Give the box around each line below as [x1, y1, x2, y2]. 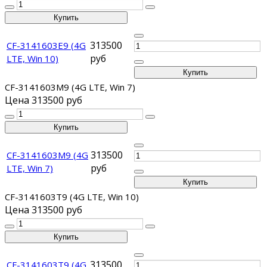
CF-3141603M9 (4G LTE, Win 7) [5, 81, 135, 94]
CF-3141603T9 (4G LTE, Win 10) [5, 191, 139, 203]
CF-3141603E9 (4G [7, 39, 86, 52]
